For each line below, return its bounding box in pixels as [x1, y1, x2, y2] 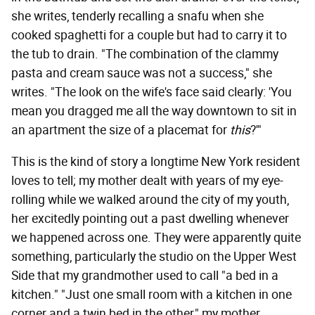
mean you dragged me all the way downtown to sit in [11, 103, 297, 120]
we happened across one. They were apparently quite [11, 230, 301, 246]
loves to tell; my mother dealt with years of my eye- [11, 173, 283, 189]
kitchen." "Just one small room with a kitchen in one [11, 287, 292, 303]
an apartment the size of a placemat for [11, 122, 230, 139]
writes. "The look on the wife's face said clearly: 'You [11, 84, 292, 101]
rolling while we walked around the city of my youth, [11, 192, 289, 208]
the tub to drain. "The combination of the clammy [11, 46, 278, 63]
